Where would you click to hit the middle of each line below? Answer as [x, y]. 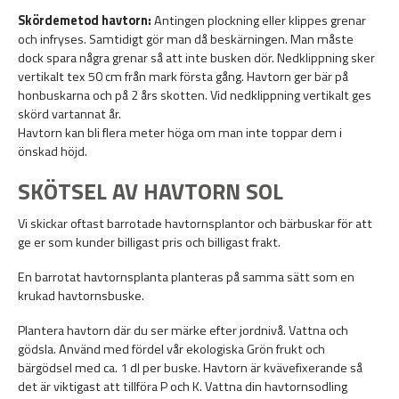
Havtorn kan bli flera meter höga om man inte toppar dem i [180, 133]
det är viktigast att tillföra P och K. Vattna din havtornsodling [183, 387]
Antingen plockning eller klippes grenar [260, 21]
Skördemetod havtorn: [85, 21]
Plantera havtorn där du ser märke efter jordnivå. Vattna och [183, 331]
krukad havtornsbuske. [81, 296]
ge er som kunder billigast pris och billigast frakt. [149, 243]
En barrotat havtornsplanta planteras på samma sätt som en [186, 277]
